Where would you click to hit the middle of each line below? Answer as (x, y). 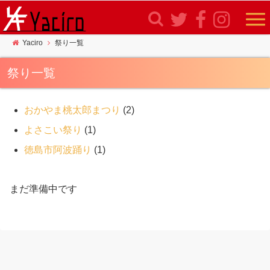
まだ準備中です (43, 189)
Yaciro (33, 43)
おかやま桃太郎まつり (72, 110)
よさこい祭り (53, 130)
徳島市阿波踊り (58, 150)
